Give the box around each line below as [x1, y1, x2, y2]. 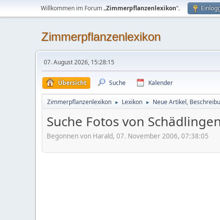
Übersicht [58, 79, 86, 87]
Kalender [148, 79, 173, 87]
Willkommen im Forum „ [41, 4, 106, 12]
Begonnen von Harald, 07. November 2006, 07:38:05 [47, 131, 209, 140]
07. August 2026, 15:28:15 [44, 58, 114, 66]
